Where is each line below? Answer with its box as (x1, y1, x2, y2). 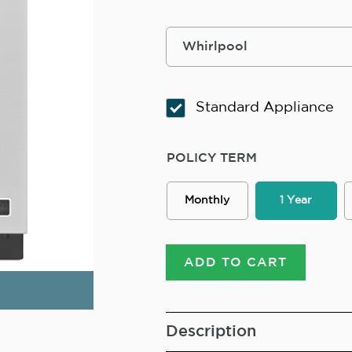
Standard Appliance (195, 101, 334, 114)
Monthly (185, 196, 230, 206)
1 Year (280, 196, 313, 206)
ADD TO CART (184, 256, 288, 269)
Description (165, 324, 256, 339)
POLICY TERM (166, 152, 257, 164)
